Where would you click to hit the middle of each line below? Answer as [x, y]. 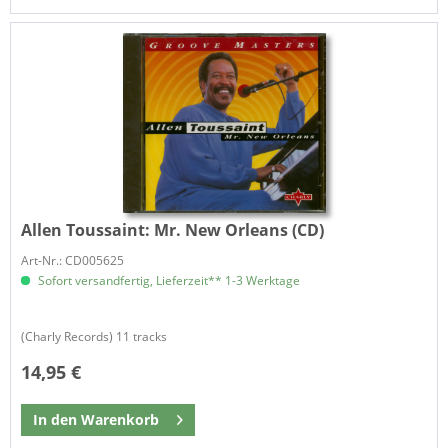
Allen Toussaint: [88, 230]
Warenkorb [120, 420]
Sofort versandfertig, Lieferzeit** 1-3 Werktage [168, 281]
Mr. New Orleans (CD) [239, 230]
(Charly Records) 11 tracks [94, 337]
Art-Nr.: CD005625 [73, 261]
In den [55, 420]
